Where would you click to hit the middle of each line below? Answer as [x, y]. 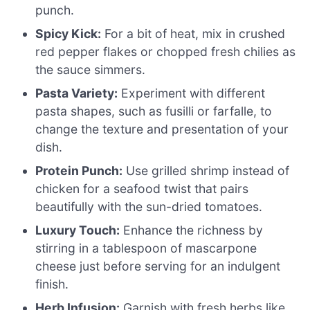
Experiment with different [192, 93]
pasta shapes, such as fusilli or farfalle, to [154, 111]
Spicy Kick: [69, 33]
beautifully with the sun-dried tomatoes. [149, 206]
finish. [52, 284]
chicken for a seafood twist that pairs [142, 188]
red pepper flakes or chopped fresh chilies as [166, 51]
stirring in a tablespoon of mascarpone [146, 248]
